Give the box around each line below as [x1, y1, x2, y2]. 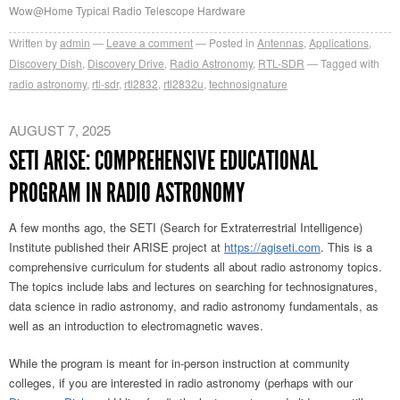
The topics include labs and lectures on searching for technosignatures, [9, 277, 378, 295]
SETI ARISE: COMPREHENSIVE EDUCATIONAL [9, 144, 318, 177]
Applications [309, 34, 369, 50]
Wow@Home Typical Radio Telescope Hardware [9, 2, 246, 18]
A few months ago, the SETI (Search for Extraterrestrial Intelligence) [9, 218, 362, 236]
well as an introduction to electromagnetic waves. [9, 316, 263, 334]
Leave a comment [106, 34, 193, 50]
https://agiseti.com [224, 237, 321, 255]
